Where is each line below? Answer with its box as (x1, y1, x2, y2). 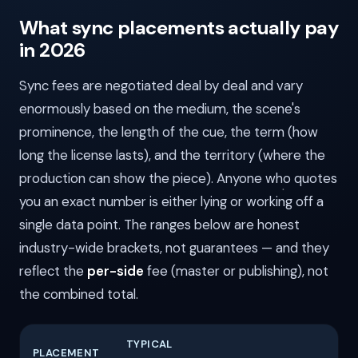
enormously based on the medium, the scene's (19, 100, 300, 118)
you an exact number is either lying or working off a (19, 193, 324, 211)
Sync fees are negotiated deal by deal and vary (19, 77, 303, 95)
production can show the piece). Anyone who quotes (19, 169, 337, 188)
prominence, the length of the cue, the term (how (19, 123, 318, 141)
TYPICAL (126, 336, 173, 351)
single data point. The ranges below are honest (19, 216, 300, 234)
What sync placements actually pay (19, 15, 339, 41)
